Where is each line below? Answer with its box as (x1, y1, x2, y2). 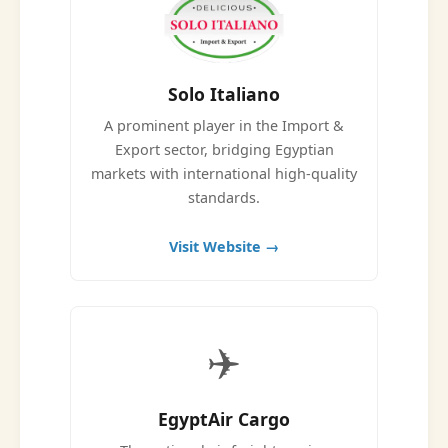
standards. (188, 188, 260, 207)
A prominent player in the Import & (104, 116, 344, 135)
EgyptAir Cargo (158, 407, 290, 431)
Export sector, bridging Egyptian (114, 140, 334, 159)
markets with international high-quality (91, 164, 357, 183)
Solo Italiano (168, 82, 280, 106)
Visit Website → (169, 237, 279, 256)
